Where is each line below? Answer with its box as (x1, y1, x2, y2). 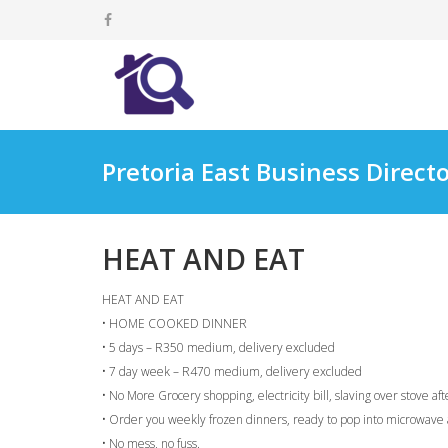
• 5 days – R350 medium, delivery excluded (102, 338, 335, 356)
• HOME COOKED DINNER (102, 314, 247, 332)
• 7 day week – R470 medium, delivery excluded (102, 362, 362, 380)
